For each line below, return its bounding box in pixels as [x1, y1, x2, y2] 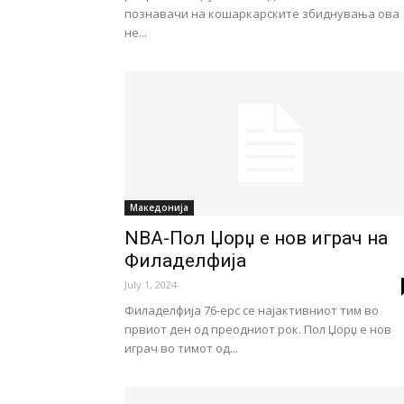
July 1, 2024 [124, 278, 177, 291]
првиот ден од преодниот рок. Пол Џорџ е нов [124, 321, 391, 337]
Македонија [130, 201, 188, 214]
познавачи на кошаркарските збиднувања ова [124, 5, 399, 22]
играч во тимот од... [124, 340, 238, 356]
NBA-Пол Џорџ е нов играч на [124, 227, 388, 249]
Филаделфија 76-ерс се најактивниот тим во [124, 302, 379, 318]
